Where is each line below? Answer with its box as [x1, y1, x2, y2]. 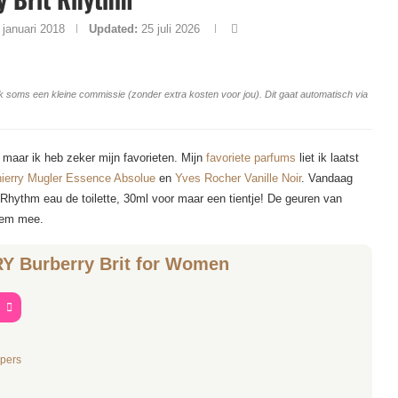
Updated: [89, 22, 139, 36]
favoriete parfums [206, 151, 296, 164]
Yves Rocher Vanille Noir [175, 171, 301, 185]
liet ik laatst [296, 151, 359, 164]
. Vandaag [301, 171, 353, 185]
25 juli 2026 [141, 22, 201, 36]
